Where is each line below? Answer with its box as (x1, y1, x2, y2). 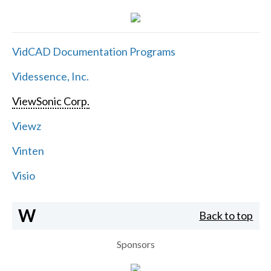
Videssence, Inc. (11, 69, 89, 83)
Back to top (199, 209, 253, 223)
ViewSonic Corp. (11, 94, 90, 108)
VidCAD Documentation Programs (11, 44, 175, 58)
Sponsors (116, 238, 155, 250)
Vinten (11, 143, 44, 157)
